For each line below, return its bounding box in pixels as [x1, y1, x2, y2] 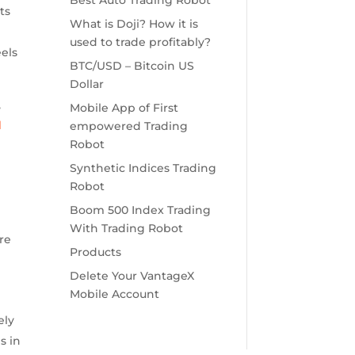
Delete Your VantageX [69, 269, 194, 284]
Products [69, 245, 121, 260]
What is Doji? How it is [69, 17, 198, 32]
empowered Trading [69, 119, 188, 134]
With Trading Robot [69, 221, 183, 236]
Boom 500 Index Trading [69, 203, 211, 218]
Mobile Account [69, 287, 159, 302]
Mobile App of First [69, 101, 178, 116]
